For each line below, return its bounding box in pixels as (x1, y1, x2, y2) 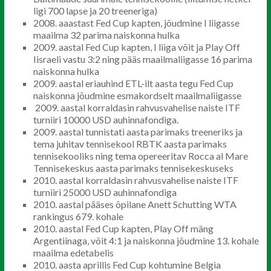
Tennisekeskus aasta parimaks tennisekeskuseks (33, 162, 233, 174)
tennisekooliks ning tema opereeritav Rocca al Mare (33, 150, 248, 162)
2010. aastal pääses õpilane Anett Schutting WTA (33, 198, 237, 210)
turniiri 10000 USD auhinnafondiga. (33, 114, 178, 125)
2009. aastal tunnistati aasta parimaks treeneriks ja (33, 126, 243, 137)
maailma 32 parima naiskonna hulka (33, 29, 180, 41)
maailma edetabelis (33, 247, 114, 258)
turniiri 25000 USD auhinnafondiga (33, 186, 177, 198)
